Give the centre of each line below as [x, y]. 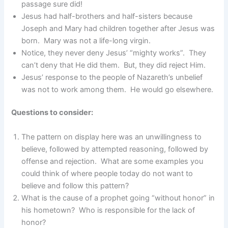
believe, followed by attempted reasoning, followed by [115, 149]
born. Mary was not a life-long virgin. [86, 40]
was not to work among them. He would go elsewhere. [118, 89]
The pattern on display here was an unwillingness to [112, 137]
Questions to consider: [52, 113]
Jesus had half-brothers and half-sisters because [107, 16]
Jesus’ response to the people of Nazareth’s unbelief [112, 77]
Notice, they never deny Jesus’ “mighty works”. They [114, 53]
